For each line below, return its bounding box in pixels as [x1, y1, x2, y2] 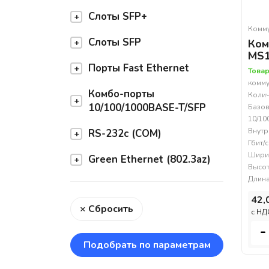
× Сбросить [80, 202, 133, 216]
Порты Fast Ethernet [88, 61, 189, 76]
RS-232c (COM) [88, 127, 162, 141]
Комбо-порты [88, 87, 154, 101]
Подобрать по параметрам [83, 238, 211, 252]
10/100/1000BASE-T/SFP [88, 101, 206, 115]
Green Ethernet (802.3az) [88, 153, 211, 167]
